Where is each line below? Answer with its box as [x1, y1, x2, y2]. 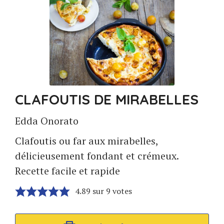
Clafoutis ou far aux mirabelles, [15, 134, 158, 147]
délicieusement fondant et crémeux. [15, 149, 178, 162]
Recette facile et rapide [15, 164, 120, 177]
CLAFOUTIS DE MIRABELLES [15, 90, 198, 108]
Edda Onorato [15, 114, 78, 127]
